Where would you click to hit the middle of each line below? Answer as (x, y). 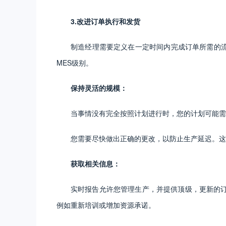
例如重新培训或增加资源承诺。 (106, 205)
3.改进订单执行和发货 (105, 21)
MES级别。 (75, 62)
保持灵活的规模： (99, 88)
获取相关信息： (95, 163)
